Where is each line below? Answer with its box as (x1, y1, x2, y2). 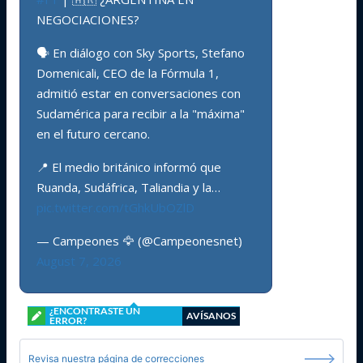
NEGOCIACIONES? (36, 11, 139, 28)
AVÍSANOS (186, 310, 236, 322)
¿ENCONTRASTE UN (49, 305, 140, 317)
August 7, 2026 (36, 253, 122, 269)
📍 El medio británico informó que (36, 159, 221, 175)
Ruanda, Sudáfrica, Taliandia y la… (36, 179, 220, 195)
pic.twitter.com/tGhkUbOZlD (36, 199, 194, 216)
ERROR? (49, 314, 87, 327)
